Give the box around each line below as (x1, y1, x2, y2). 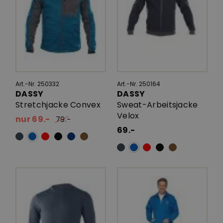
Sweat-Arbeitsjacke (117, 99, 198, 111)
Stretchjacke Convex (15, 99, 101, 111)
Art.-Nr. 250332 (15, 79, 59, 88)
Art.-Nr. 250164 (117, 79, 160, 88)
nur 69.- (15, 113, 50, 125)
